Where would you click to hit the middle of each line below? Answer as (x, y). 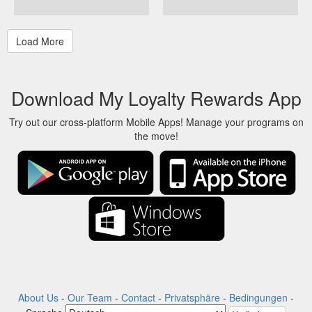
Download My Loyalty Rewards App (156, 98)
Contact (138, 297)
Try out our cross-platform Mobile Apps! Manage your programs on (156, 122)
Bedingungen (258, 297)
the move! (156, 136)
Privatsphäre (192, 297)
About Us (38, 297)
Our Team (90, 297)
